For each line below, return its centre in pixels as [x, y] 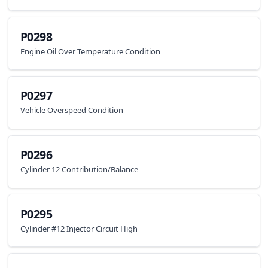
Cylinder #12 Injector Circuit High [79, 228]
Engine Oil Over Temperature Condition [90, 51]
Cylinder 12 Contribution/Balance [79, 170]
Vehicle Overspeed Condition [71, 110]
